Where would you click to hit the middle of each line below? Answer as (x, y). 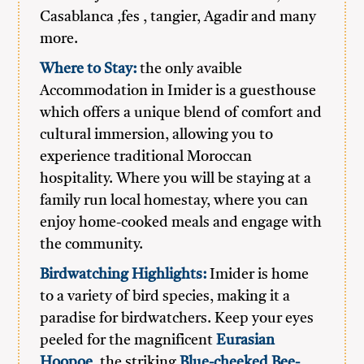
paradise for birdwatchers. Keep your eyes (177, 318)
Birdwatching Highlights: (123, 275)
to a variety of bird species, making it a (165, 297)
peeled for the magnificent (128, 340)
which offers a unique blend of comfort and (181, 113)
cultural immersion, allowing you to (157, 135)
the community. (92, 245)
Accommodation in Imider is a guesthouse (178, 91)
